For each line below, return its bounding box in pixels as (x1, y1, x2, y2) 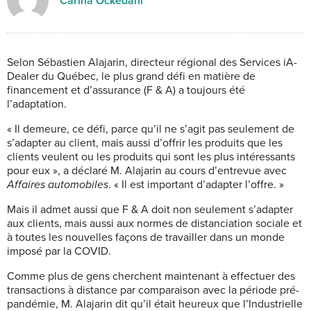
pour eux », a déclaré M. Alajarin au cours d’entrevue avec (7, 163, 287, 178)
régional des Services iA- (177, 55, 297, 69)
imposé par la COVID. (7, 244, 111, 258)
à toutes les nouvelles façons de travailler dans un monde (7, 230, 285, 244)
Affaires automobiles (7, 177, 108, 192)
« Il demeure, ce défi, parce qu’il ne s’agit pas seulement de (7, 121, 294, 136)
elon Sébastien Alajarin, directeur (13, 55, 174, 69)
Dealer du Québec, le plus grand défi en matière (7, 69, 240, 83)
